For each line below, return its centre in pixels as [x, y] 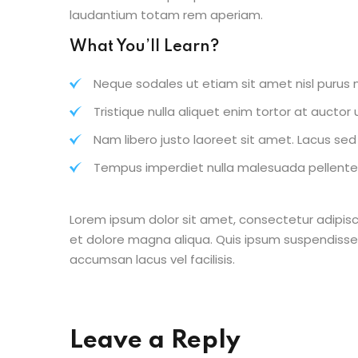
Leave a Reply [155, 341]
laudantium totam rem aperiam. [166, 15]
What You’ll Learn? [144, 47]
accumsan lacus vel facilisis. [152, 259]
